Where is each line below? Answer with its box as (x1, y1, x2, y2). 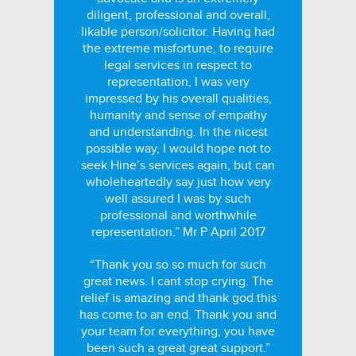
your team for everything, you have (81, 323, 275, 339)
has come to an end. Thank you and (79, 307, 277, 323)
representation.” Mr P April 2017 (91, 224, 265, 240)
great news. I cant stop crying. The (83, 273, 273, 289)
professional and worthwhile (99, 207, 257, 223)
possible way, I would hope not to (85, 141, 271, 157)
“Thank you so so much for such (90, 257, 266, 273)
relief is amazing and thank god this (79, 290, 277, 306)
